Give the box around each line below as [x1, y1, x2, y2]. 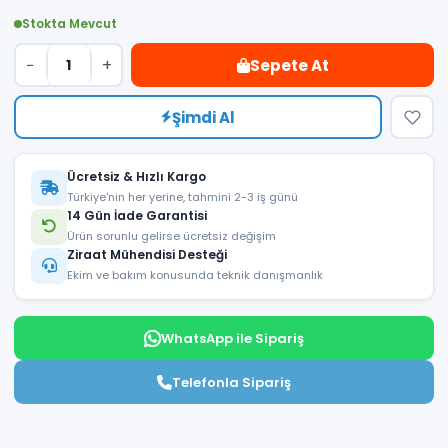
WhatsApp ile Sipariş [161, 328, 304, 348]
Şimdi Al [172, 106, 235, 128]
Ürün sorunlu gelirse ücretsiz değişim [67, 228, 276, 245]
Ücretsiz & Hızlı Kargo [67, 168, 206, 186]
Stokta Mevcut [22, 15, 117, 33]
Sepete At [249, 54, 329, 76]
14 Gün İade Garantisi [67, 207, 207, 225]
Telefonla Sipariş [172, 372, 291, 392]
